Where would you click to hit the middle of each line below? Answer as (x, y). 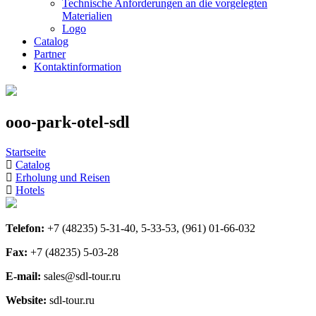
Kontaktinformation (78, 67)
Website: (28, 300)
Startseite (26, 152)
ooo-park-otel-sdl (68, 122)
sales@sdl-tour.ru (82, 276)
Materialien (87, 16)
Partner (50, 54)
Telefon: (26, 228)
